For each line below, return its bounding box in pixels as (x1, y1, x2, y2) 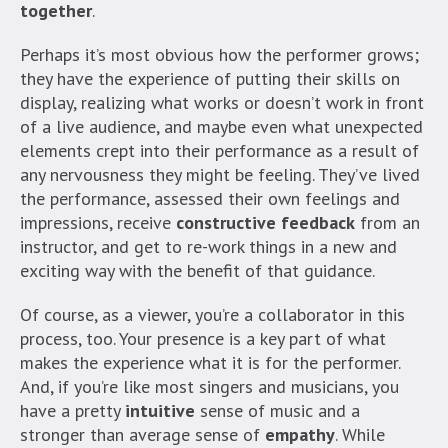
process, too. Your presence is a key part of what (20, 327, 386, 351)
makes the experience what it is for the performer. (20, 351, 400, 375)
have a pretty (20, 399, 125, 423)
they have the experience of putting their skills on (20, 67, 400, 91)
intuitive (125, 399, 195, 423)
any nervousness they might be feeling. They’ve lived (20, 163, 420, 187)
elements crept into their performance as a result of (20, 139, 419, 163)
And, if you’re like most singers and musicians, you (20, 375, 399, 399)
